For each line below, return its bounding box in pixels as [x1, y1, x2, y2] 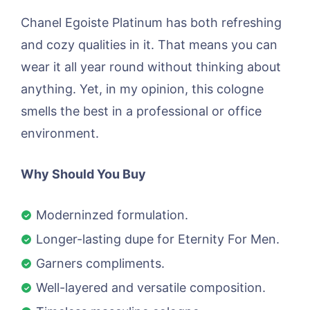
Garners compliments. [36, 255, 165, 271]
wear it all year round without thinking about [21, 59, 281, 74]
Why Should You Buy [21, 166, 146, 181]
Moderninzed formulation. [36, 207, 188, 222]
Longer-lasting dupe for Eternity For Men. [36, 231, 280, 246]
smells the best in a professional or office [21, 103, 262, 118]
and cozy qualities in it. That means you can [21, 37, 277, 52]
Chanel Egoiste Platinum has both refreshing [21, 15, 282, 30]
